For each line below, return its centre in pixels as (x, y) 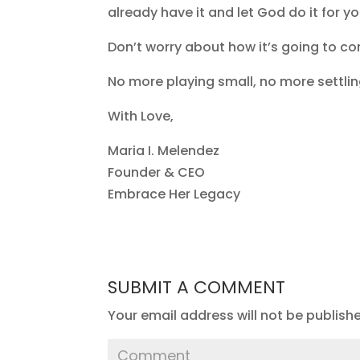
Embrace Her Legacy (174, 194)
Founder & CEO (158, 172)
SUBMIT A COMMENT (197, 287)
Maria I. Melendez (166, 150)
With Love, (143, 116)
